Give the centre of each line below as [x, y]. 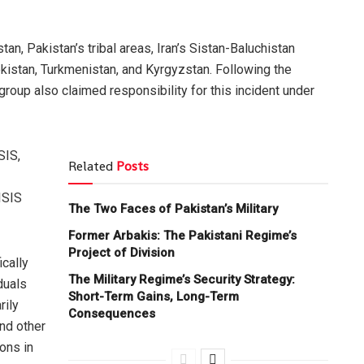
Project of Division [121, 252]
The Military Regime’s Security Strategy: [182, 279]
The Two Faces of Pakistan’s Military [173, 208]
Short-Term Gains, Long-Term [154, 296]
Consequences [112, 313]
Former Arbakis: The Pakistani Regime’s [182, 235]
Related [91, 166]
